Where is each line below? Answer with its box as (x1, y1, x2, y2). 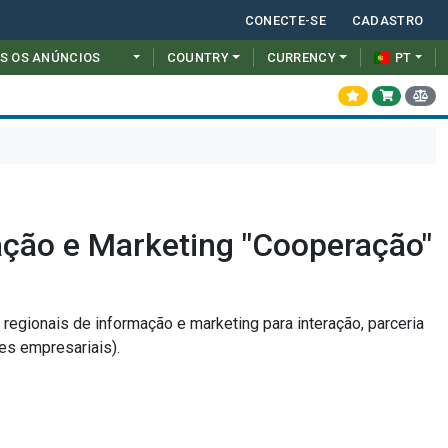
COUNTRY (166, 50, 230, 65)
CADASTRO (351, 12, 424, 28)
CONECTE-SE (244, 12, 327, 28)
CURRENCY (266, 50, 337, 65)
